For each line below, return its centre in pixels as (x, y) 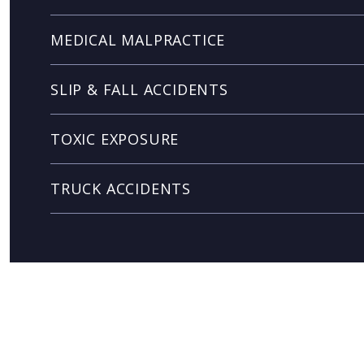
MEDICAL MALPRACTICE (138, 40)
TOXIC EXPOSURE (115, 139)
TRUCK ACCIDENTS (121, 188)
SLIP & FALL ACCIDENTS (139, 89)
